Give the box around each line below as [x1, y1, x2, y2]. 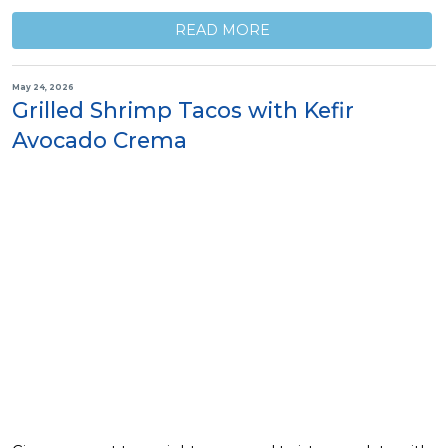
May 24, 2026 [12, 82, 74, 93]
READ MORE [174, 21, 270, 40]
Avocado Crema [12, 126, 187, 153]
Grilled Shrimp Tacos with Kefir [12, 96, 354, 123]
